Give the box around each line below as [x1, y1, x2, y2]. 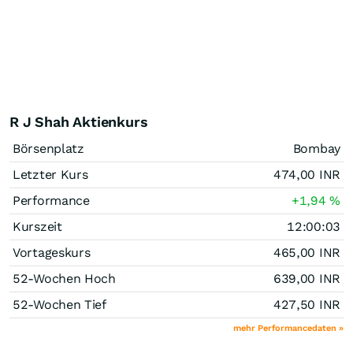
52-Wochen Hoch [13, 270, 116, 286]
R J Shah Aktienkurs [9, 113, 148, 130]
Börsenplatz [13, 140, 84, 156]
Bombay [292, 140, 340, 156]
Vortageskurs [13, 244, 91, 260]
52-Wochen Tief [13, 296, 106, 312]
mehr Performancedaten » [233, 322, 344, 333]
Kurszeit [13, 218, 62, 234]
